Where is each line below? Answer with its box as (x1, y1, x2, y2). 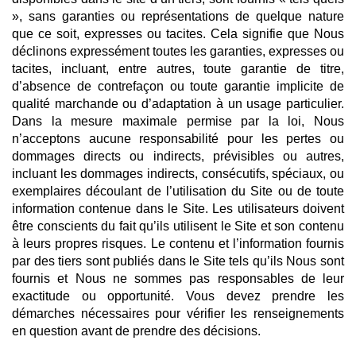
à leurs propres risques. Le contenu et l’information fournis (12, 237, 344, 250)
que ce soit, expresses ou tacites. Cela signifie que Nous (12, 27, 344, 41)
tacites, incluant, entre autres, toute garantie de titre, (12, 62, 344, 75)
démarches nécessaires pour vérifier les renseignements (12, 307, 344, 320)
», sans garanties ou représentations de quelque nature (12, 10, 344, 23)
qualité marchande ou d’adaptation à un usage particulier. (12, 97, 344, 110)
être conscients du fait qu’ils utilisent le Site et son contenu (12, 219, 344, 233)
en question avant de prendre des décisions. (12, 324, 261, 338)
